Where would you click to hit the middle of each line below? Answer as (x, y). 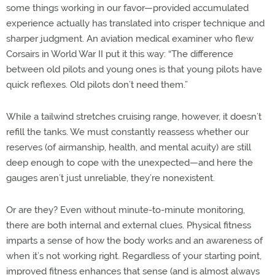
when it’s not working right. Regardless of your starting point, (134, 256)
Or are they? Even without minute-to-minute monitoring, (126, 210)
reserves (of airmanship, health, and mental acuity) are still (129, 147)
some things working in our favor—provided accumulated (127, 8)
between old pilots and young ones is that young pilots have (134, 69)
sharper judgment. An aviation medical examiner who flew (130, 39)
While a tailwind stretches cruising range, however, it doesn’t (134, 117)
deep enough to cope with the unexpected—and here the (130, 163)
